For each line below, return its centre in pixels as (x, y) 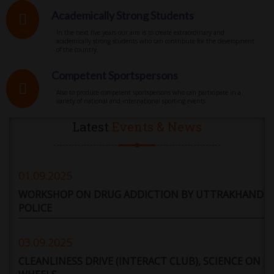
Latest (92, 127)
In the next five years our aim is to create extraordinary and (140, 33)
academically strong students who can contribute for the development (155, 41)
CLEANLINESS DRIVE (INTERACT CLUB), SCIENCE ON (139, 261)
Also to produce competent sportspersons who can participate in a (149, 93)
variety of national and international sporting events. (132, 101)
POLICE (35, 208)
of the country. (77, 50)
